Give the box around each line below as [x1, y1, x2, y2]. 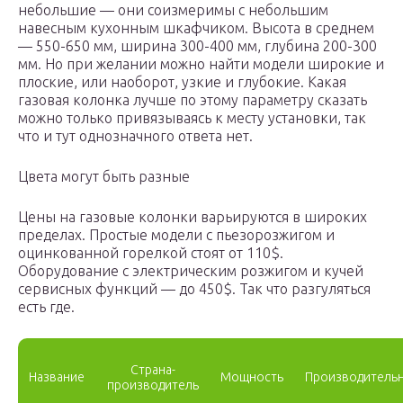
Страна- [130, 363, 175, 378]
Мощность [220, 370, 283, 385]
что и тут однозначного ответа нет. [18, 128, 253, 145]
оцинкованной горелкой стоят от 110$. [18, 245, 283, 262]
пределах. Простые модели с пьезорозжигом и [18, 227, 335, 244]
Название [29, 370, 85, 385]
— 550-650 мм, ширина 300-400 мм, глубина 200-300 [18, 38, 377, 55]
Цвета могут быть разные [18, 168, 190, 185]
